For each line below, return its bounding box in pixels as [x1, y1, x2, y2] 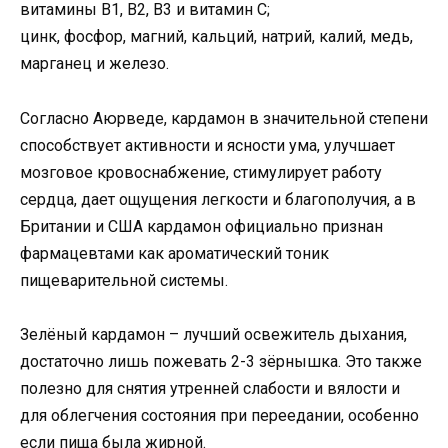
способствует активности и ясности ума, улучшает [20, 135, 395, 155]
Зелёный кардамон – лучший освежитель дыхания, [20, 324, 407, 344]
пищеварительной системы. [20, 270, 228, 290]
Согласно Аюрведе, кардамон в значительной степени [20, 108, 428, 128]
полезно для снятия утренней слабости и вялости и [20, 378, 400, 398]
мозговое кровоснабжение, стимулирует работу [20, 162, 382, 182]
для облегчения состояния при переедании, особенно [20, 405, 419, 425]
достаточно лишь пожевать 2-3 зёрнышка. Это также [20, 351, 422, 371]
